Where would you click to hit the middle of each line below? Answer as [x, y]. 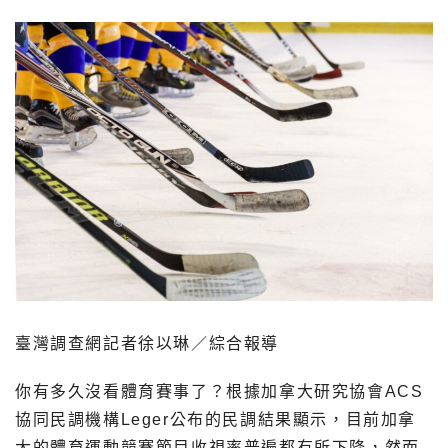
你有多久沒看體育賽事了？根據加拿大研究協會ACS [219, 391]
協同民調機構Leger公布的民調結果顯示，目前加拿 [216, 419]
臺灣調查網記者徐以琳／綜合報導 [147, 343]
